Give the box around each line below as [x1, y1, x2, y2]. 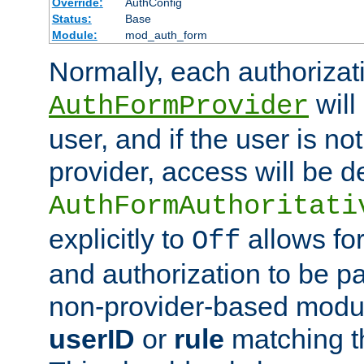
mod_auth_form [124, 28, 207, 41]
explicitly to [49, 223, 192, 254]
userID [49, 323, 135, 354]
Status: [51, 11, 92, 25]
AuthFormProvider [49, 90, 309, 122]
